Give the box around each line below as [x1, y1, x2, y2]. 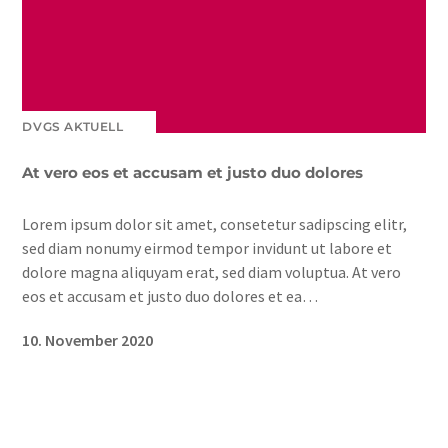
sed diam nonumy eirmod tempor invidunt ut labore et [22, 237, 393, 258]
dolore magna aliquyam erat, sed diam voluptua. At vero [22, 261, 402, 282]
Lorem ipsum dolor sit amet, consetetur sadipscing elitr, [22, 213, 408, 234]
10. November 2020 [22, 329, 154, 350]
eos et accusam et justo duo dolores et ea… [22, 285, 319, 306]
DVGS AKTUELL [22, 118, 124, 134]
